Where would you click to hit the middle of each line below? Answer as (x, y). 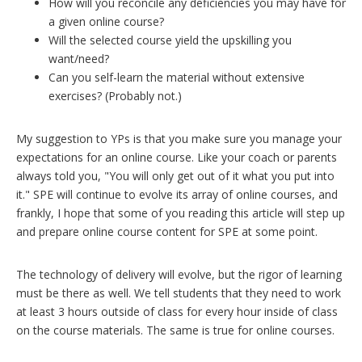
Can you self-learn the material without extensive (177, 77)
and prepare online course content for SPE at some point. (167, 231)
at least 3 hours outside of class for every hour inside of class (177, 311)
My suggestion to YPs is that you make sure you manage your (179, 138)
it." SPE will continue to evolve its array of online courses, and (177, 194)
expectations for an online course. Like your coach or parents (177, 157)
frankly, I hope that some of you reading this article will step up (181, 213)
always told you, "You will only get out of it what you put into (175, 175)
